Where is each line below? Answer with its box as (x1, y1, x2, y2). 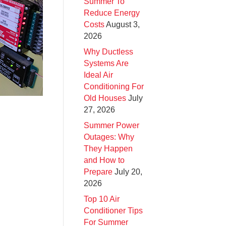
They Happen (84, 144, 133, 153)
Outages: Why (84, 132, 134, 141)
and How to (84, 155, 125, 164)
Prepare (84, 167, 112, 176)
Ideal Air (84, 70, 113, 79)
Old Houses (84, 93, 126, 102)
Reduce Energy (84, 8, 140, 17)
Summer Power (84, 121, 139, 130)
